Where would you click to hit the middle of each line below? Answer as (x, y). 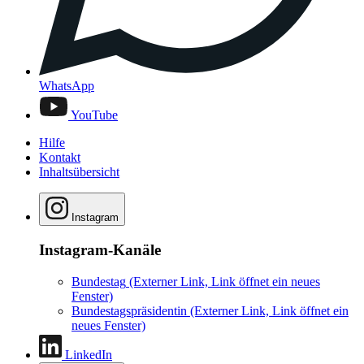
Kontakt (60, 158)
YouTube (94, 115)
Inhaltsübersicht (79, 172)
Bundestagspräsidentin (129, 310)
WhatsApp (67, 86)
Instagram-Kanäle (100, 249)
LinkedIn (89, 354)
